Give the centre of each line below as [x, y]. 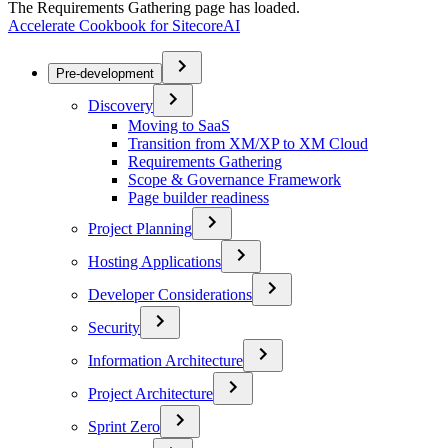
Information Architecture [165, 360]
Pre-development [105, 73]
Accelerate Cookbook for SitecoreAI [124, 25]
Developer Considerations [170, 294]
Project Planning [140, 228]
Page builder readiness [198, 197]
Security [114, 327]
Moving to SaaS [179, 125]
